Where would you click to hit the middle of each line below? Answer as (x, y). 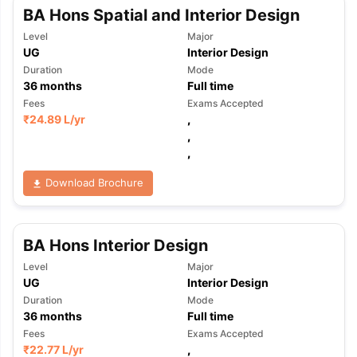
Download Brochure (93, 183)
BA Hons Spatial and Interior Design (161, 15)
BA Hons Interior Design (115, 245)
